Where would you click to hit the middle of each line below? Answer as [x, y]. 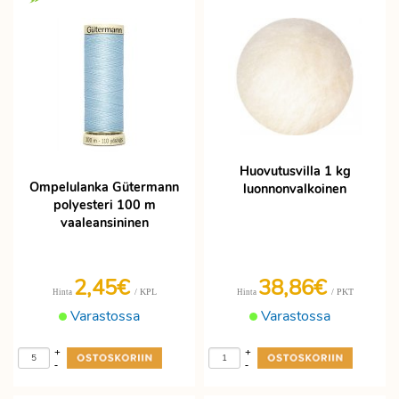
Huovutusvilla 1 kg [295, 171]
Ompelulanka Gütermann [104, 187]
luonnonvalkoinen [295, 188]
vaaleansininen [104, 223]
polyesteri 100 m [104, 205]
